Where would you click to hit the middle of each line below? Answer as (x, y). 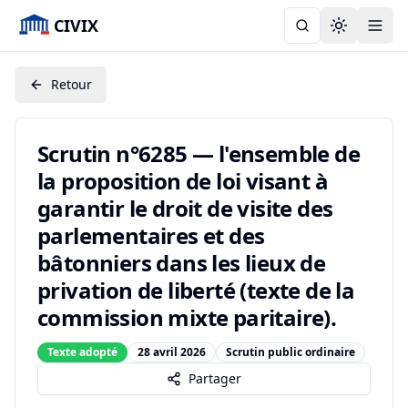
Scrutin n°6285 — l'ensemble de (199, 153)
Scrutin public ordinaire (291, 352)
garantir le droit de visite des (185, 208)
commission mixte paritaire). (187, 317)
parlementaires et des (151, 235)
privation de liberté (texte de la (196, 290)
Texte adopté (82, 352)
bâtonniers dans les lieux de (182, 263)
